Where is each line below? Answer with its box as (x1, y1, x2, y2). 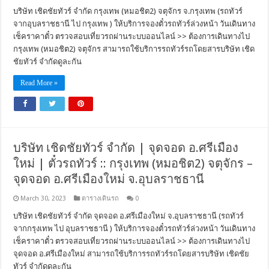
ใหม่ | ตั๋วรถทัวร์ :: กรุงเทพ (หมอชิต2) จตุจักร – (13, 156, 253, 171)
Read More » (20, 78, 58, 87)
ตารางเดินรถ (82, 194, 119, 202)
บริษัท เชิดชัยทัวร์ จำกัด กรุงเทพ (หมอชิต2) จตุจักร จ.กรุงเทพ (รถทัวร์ (13, 6, 243, 16)
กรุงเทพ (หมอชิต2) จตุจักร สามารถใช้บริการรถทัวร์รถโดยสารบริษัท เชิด (13, 44, 255, 53)
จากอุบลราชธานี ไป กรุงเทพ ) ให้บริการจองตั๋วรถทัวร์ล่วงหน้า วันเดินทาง (13, 19, 256, 28)
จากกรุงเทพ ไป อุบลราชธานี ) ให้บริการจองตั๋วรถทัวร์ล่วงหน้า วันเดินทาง (13, 223, 256, 233)
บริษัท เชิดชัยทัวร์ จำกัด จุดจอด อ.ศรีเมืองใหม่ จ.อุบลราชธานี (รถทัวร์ (13, 211, 244, 220)
